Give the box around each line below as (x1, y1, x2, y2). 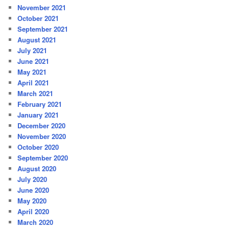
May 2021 (17, 66, 47, 77)
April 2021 (17, 77, 50, 87)
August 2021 (17, 34, 57, 44)
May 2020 (17, 195, 47, 205)
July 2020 (17, 174, 48, 184)
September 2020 (17, 152, 68, 163)
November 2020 (17, 131, 66, 141)
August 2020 (17, 163, 57, 173)
